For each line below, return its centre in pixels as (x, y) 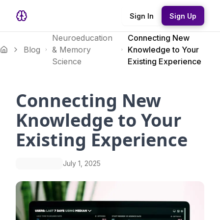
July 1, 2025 (82, 163)
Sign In (142, 16)
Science (67, 61)
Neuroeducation (82, 38)
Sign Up (183, 16)
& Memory (71, 50)
